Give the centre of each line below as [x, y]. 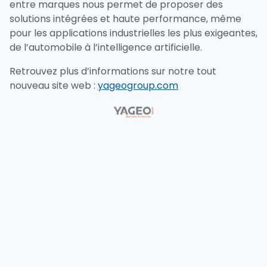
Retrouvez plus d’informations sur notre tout [113, 71]
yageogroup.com [138, 86]
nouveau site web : [54, 86]
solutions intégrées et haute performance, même [125, 19]
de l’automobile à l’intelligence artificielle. [106, 47]
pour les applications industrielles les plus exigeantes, [133, 33]
